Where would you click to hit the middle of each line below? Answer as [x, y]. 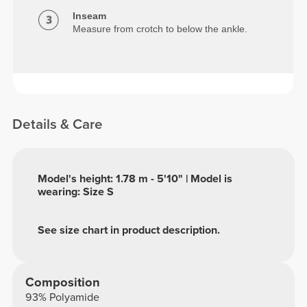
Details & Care [58, 125]
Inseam [90, 16]
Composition [62, 283]
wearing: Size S [76, 192]
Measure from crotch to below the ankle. [160, 29]
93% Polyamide [62, 298]
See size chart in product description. [129, 230]
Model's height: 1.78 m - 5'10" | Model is [135, 179]
